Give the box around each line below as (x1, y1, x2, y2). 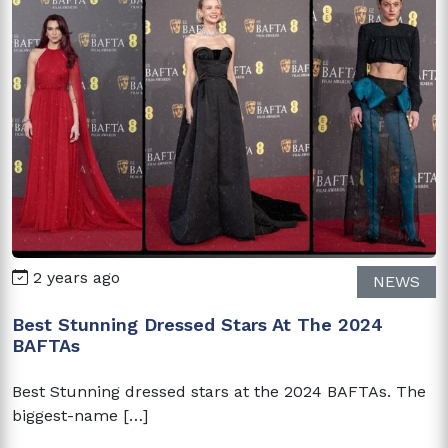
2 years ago (28, 268, 120, 288)
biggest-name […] (12, 406, 148, 426)
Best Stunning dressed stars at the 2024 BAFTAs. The (12, 382, 426, 402)
